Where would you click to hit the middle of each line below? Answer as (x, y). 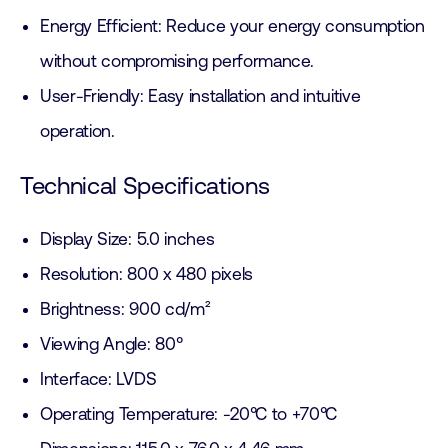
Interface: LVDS (98, 379)
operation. (77, 131)
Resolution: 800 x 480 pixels (147, 274)
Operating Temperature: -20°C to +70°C (189, 414)
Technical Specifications (145, 185)
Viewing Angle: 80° (111, 344)
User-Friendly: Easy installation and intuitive (200, 96)
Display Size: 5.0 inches (127, 239)
